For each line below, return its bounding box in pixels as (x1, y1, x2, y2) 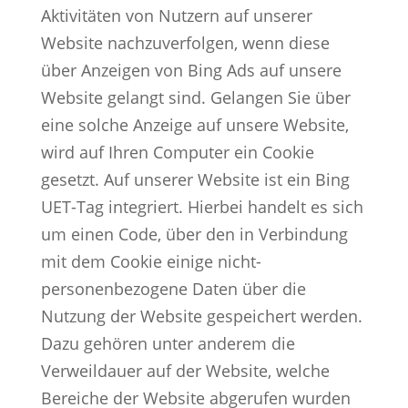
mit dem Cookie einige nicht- (40, 250, 261, 272)
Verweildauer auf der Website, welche (40, 359, 330, 382)
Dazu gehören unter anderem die (40, 331, 295, 354)
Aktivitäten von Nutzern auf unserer (40, 4, 312, 26)
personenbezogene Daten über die (40, 277, 306, 300)
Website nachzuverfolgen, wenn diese (40, 31, 330, 54)
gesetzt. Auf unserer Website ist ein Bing (40, 168, 350, 190)
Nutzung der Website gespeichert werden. (40, 304, 362, 327)
